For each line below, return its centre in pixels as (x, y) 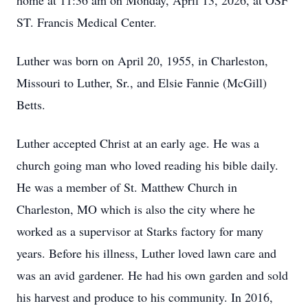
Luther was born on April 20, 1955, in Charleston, (142, 60)
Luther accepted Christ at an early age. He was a (138, 143)
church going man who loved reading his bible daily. (147, 165)
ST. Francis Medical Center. (87, 22)
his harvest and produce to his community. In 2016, (145, 297)
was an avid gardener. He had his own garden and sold (152, 275)
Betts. (31, 104)
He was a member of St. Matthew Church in (127, 187)
